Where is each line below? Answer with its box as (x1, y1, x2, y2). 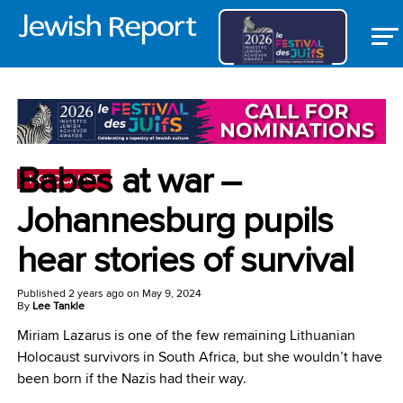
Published (16, 285, 66, 301)
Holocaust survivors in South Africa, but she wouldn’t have (16, 346, 382, 368)
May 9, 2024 (141, 285, 201, 301)
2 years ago (67, 285, 124, 301)
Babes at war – (16, 154, 242, 206)
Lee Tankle (31, 298, 85, 314)
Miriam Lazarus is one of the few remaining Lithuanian (16, 325, 355, 346)
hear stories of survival (16, 233, 354, 285)
